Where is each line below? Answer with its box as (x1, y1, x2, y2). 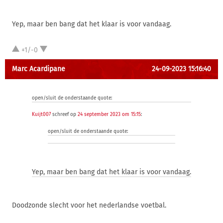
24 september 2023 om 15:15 (78, 111, 141, 117)
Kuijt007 (32, 111, 51, 117)
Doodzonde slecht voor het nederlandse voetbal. (12, 201, 166, 210)
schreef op (51, 111, 78, 117)
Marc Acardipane (12, 65, 65, 73)
